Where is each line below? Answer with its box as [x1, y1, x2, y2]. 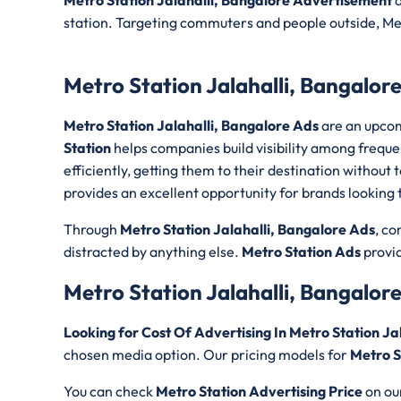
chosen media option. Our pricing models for [64, 345, 350, 363]
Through [64, 219, 120, 238]
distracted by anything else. [64, 242, 242, 260]
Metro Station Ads [242, 242, 361, 260]
